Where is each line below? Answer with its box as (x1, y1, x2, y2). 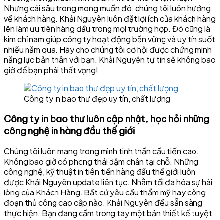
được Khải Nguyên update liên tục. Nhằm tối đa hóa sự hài (4, 176, 212, 187)
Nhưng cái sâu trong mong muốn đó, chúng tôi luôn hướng (4, 3, 211, 14)
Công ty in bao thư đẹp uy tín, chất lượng (24, 93, 170, 104)
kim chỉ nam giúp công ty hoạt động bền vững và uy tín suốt (4, 34, 215, 45)
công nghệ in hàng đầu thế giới (4, 125, 135, 137)
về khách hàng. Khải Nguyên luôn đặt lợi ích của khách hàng (4, 13, 216, 24)
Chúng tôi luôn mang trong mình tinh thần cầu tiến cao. (4, 145, 199, 156)
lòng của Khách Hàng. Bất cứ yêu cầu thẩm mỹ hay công (4, 187, 206, 197)
